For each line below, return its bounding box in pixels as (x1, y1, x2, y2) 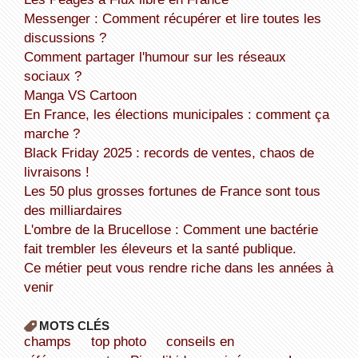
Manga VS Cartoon (34, 86, 137, 103)
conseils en (165, 332, 234, 349)
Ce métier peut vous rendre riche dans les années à (23, 259, 34, 276)
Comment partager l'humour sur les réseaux (23, 48, 34, 65)
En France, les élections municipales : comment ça (23, 105, 33, 122)
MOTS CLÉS (38, 318, 109, 332)
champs (23, 332, 71, 349)
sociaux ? (23, 67, 82, 84)
